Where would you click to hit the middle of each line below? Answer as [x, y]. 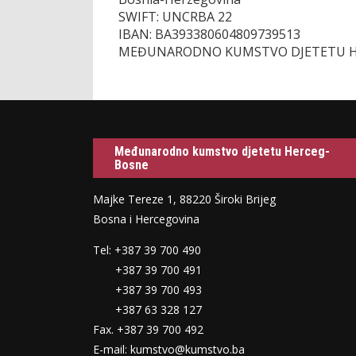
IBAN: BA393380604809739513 [209, 34]
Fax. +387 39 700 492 [148, 330]
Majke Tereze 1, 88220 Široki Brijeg [184, 199]
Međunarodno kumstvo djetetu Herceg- [222, 152]
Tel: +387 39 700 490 [147, 250]
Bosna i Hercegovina [146, 219]
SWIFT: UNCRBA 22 [175, 16]
